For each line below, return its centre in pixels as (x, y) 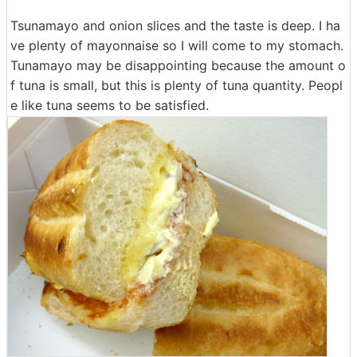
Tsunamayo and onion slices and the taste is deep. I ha (175, 25)
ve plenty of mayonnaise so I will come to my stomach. (177, 45)
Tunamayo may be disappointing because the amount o (178, 65)
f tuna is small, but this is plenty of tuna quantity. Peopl (177, 85)
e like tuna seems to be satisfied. (110, 105)
